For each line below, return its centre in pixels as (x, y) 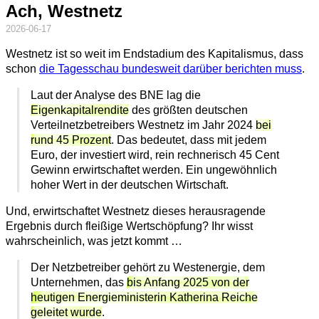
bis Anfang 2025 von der (188, 283)
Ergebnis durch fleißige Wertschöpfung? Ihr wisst (129, 226)
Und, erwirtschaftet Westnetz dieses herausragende (136, 211)
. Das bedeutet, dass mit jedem (189, 140)
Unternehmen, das (79, 283)
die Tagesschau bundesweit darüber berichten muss (171, 69)
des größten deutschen (189, 110)
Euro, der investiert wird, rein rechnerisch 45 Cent (155, 155)
